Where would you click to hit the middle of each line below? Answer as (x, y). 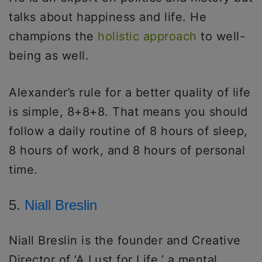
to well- (221, 37)
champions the (53, 37)
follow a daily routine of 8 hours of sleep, (128, 131)
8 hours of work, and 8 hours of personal (127, 151)
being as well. (49, 56)
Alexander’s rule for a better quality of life (130, 93)
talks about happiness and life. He (108, 17)
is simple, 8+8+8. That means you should (128, 112)
